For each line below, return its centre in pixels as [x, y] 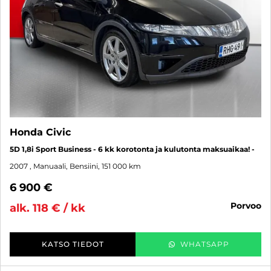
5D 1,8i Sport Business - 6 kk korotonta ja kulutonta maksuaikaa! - [132, 149]
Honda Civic [40, 132]
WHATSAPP [204, 244]
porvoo [249, 205]
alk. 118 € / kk [47, 208]
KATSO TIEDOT [73, 244]
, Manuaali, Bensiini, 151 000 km [85, 166]
